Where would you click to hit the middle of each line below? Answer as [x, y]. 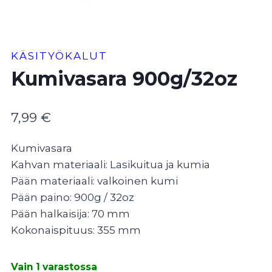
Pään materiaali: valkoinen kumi [94, 181]
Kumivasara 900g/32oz [124, 79]
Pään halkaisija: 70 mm [70, 213]
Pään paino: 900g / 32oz [73, 197]
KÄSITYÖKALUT [59, 56]
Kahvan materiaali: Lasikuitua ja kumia [110, 164]
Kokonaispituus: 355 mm [76, 230]
